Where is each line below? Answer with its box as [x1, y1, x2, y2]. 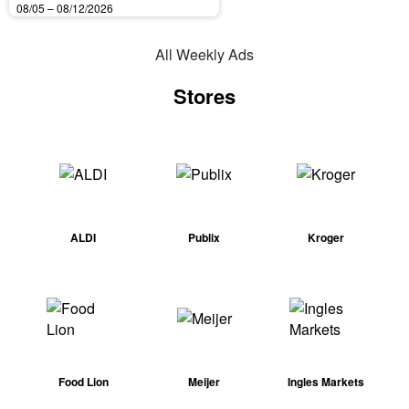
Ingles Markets [287, 372, 364, 390]
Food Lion [58, 372, 109, 390]
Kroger [307, 228, 344, 246]
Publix [188, 228, 221, 246]
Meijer [188, 372, 221, 390]
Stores [173, 81, 236, 111]
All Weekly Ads [155, 44, 254, 65]
